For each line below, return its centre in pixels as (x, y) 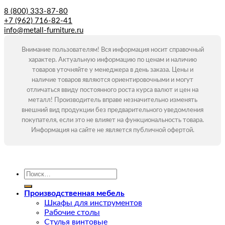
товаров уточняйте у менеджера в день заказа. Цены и (113, 70)
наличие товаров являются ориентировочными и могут (113, 80)
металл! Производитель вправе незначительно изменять (113, 100)
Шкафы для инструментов (93, 203)
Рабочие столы (72, 213)
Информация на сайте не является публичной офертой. (113, 131)
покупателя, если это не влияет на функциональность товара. (113, 121)
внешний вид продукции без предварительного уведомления (113, 110)
